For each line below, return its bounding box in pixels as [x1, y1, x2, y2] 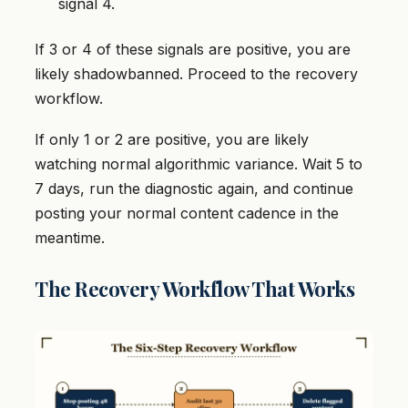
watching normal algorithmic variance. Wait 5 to [35, 154, 362, 173]
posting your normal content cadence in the [35, 203, 339, 222]
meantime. [35, 228, 105, 247]
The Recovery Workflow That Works [35, 274, 354, 302]
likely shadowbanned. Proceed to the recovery [35, 64, 358, 83]
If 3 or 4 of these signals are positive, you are [35, 39, 351, 58]
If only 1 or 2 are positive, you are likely [35, 129, 309, 148]
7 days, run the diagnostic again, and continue [35, 178, 353, 198]
